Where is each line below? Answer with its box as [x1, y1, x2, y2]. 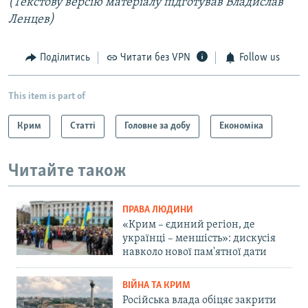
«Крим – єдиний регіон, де [122, 219, 255, 231]
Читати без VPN [120, 52, 190, 64]
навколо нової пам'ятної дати [122, 247, 267, 258]
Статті [70, 120, 96, 131]
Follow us [239, 52, 280, 64]
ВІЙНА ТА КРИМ [122, 280, 190, 291]
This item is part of [8, 91, 85, 102]
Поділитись [39, 52, 90, 64]
